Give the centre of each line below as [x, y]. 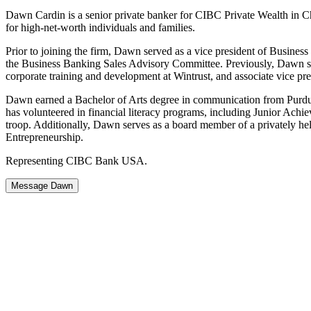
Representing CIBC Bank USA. [76, 160]
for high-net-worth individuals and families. [100, 27]
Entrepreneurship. [44, 137]
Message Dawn [42, 185]
